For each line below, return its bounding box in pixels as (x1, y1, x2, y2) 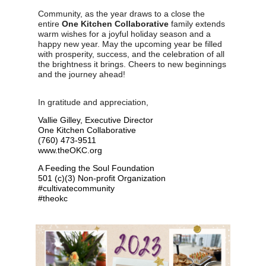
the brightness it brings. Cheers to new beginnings (38, 59, 226, 69)
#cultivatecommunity (38, 183, 117, 193)
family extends (169, 18, 225, 28)
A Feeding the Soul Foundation (38, 163, 157, 173)
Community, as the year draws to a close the (38, 8, 205, 18)
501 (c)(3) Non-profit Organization (38, 173, 168, 183)
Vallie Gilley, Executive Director (38, 115, 156, 125)
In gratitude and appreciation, (38, 97, 148, 107)
